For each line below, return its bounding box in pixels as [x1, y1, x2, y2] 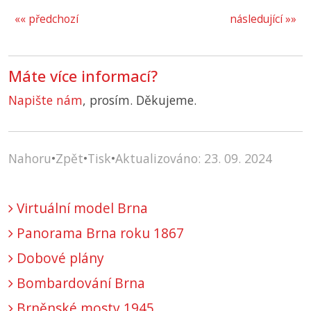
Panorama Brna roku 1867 [13, 224, 184, 243]
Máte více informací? [8, 66, 158, 87]
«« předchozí [15, 12, 78, 27]
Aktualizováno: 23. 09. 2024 [115, 150, 272, 167]
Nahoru [8, 150, 51, 167]
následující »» [230, 12, 296, 27]
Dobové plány [13, 249, 104, 268]
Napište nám [8, 92, 83, 109]
